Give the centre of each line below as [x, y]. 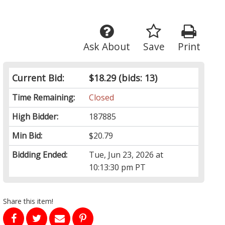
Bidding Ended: [40, 155]
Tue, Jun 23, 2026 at [126, 155]
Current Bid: [38, 78]
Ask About [106, 47]
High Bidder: [35, 117]
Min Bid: [27, 136]
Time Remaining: [44, 98]
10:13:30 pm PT [118, 167]
